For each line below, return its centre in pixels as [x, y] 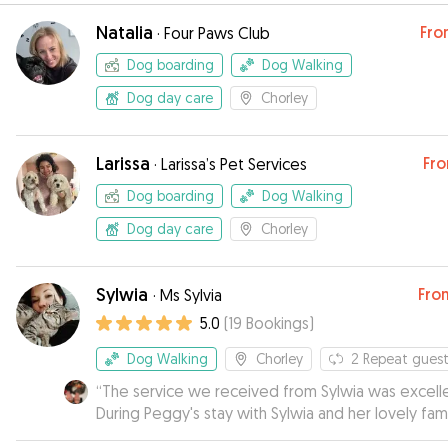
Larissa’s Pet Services [234, 164]
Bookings [277, 323]
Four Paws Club [217, 33]
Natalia [124, 32]
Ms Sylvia [191, 295]
